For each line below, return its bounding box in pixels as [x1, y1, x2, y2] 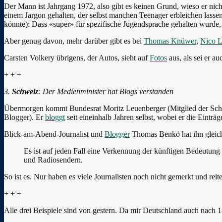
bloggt [45, 112, 65, 121]
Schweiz [12, 87, 38, 96]
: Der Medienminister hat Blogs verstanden [38, 87, 173, 96]
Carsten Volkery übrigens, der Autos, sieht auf [4, 53, 150, 62]
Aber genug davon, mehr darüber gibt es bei [4, 36, 144, 45]
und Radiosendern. [24, 155, 83, 164]
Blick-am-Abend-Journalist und [4, 129, 105, 138]
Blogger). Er [4, 112, 45, 121]
